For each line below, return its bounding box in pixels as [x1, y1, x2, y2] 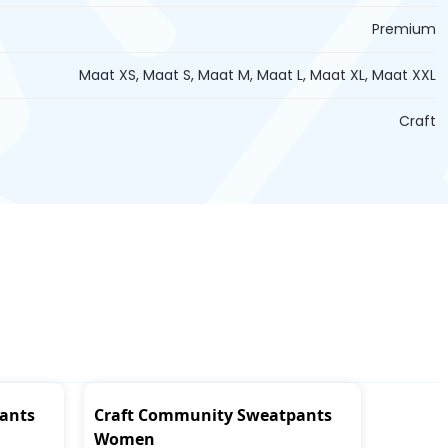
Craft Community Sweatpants [93, 404, 332, 427]
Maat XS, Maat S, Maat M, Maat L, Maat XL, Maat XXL [79, 65, 436, 86]
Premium [372, 19, 436, 40]
